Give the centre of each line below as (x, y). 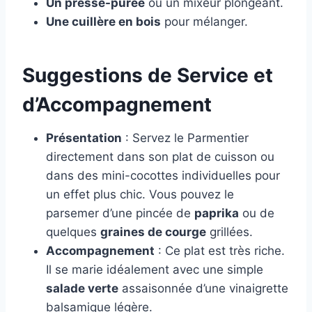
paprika (217, 213)
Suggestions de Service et (148, 76)
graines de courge (153, 232)
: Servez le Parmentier (185, 138)
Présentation (84, 138)
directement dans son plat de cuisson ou (160, 157)
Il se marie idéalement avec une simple (155, 270)
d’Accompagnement (117, 105)
